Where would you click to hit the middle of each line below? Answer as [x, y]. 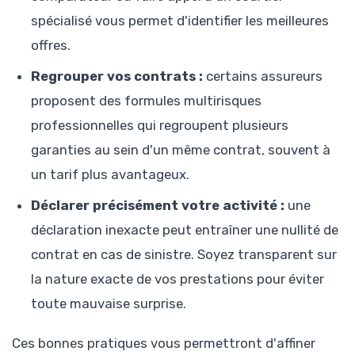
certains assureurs [263, 76]
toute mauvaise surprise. [109, 304]
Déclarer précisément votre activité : [158, 206]
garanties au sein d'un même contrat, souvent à [181, 150]
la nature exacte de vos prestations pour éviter [177, 279]
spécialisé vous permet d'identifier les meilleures [180, 21]
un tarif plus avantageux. [110, 175]
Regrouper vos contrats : [117, 76]
